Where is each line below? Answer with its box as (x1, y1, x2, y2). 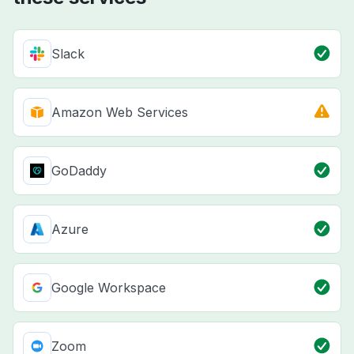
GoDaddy (51, 162, 107, 179)
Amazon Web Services (51, 104, 188, 120)
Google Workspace (51, 279, 166, 296)
